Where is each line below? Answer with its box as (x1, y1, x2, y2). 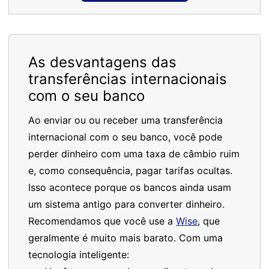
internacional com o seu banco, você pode (28, 130, 222, 143)
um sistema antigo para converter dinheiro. (28, 198, 225, 210)
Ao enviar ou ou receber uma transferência (28, 113, 223, 126)
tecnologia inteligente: (28, 248, 129, 261)
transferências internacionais (28, 70, 227, 88)
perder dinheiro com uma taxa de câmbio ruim (28, 147, 240, 160)
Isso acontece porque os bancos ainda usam (28, 181, 231, 193)
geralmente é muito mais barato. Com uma (28, 231, 223, 244)
